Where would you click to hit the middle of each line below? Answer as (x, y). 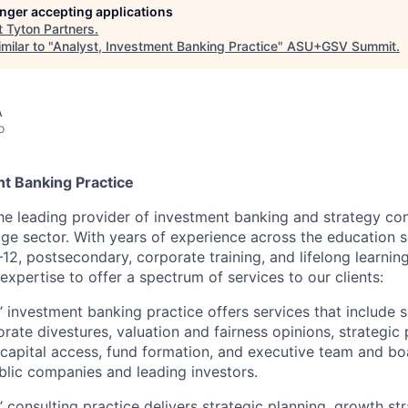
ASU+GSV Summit (342, 46)
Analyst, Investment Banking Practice (165, 46)
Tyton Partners (51, 28)
